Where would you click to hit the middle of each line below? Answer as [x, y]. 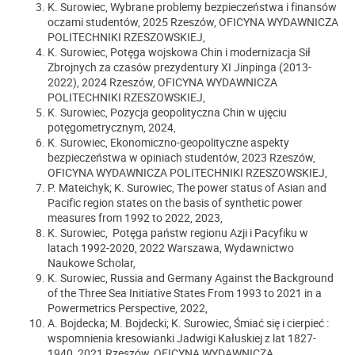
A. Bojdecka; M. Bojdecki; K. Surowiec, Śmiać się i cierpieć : [188, 323]
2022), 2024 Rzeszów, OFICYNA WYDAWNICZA [162, 82]
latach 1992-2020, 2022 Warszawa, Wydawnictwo [171, 247]
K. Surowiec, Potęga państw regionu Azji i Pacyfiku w [178, 232]
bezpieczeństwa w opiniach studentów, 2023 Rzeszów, [181, 157]
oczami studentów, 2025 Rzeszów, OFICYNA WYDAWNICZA [193, 21]
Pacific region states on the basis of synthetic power [175, 202]
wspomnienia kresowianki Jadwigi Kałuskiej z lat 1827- [182, 338]
